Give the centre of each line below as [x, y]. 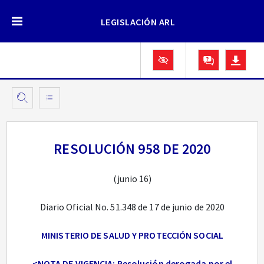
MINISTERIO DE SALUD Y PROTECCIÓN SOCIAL [132, 235]
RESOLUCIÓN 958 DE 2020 [132, 149]
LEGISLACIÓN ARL [138, 22]
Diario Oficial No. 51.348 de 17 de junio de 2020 [132, 207]
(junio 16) [132, 179]
